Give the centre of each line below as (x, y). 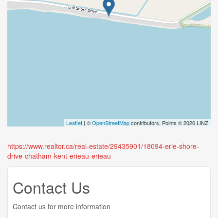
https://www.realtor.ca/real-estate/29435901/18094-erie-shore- (103, 146)
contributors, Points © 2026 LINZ (169, 123)
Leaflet (74, 123)
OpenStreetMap (111, 123)
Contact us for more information (62, 206)
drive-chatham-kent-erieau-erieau (59, 156)
